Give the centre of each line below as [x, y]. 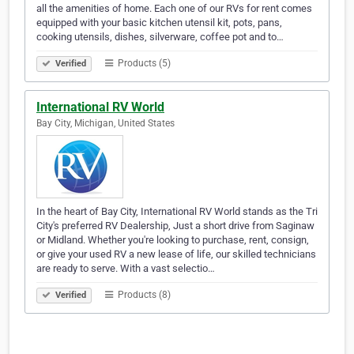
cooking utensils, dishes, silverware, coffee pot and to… [160, 37]
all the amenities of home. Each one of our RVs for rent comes [174, 9]
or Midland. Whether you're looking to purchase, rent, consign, [173, 240]
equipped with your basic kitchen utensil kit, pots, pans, [159, 23]
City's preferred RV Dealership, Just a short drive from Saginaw [175, 226]
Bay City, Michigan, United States [105, 124]
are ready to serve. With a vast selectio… [126, 269]
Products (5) [143, 64]
